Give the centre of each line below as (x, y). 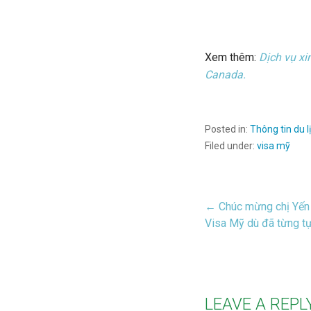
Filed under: (231, 146)
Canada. (225, 75)
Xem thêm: (232, 58)
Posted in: (227, 129)
